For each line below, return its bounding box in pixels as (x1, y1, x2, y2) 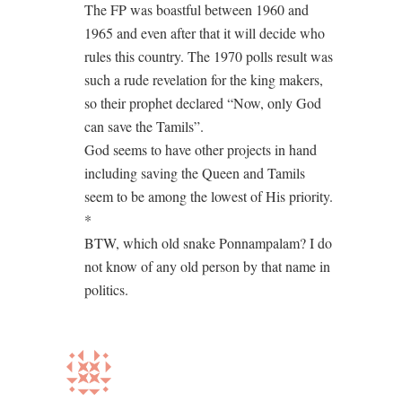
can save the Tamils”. (84, 116, 204, 135)
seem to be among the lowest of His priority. (84, 186, 333, 205)
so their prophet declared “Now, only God (84, 92, 321, 112)
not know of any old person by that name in (84, 256, 330, 275)
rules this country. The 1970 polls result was (84, 46, 333, 66)
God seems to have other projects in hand (84, 139, 317, 159)
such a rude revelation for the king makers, (84, 69, 323, 89)
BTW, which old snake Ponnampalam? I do (84, 232, 332, 252)
